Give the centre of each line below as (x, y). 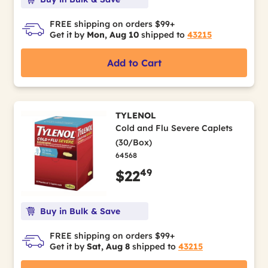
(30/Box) (133, 142)
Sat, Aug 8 (108, 246)
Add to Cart (134, 63)
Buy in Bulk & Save (80, 211)
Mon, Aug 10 (113, 35)
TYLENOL (135, 115)
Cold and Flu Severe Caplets (174, 128)
